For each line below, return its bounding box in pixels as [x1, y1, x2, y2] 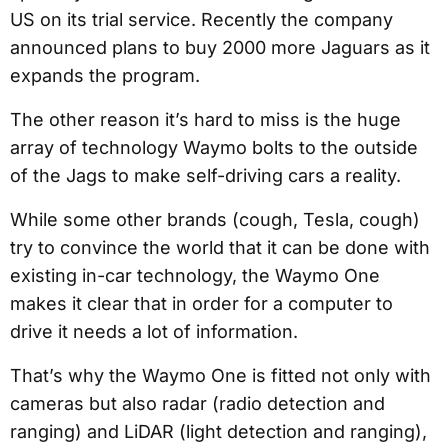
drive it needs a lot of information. [10, 321, 298, 343]
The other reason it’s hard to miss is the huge [10, 109, 401, 131]
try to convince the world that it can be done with [10, 237, 430, 259]
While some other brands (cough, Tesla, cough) [10, 209, 420, 231]
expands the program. [10, 65, 200, 87]
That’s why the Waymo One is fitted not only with [10, 365, 431, 387]
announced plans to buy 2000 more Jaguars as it [10, 37, 430, 59]
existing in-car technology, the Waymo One [10, 265, 380, 287]
